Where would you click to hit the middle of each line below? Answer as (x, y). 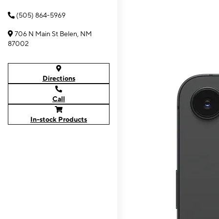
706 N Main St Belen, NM (53, 34)
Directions (59, 78)
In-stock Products (59, 119)
